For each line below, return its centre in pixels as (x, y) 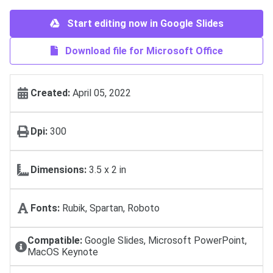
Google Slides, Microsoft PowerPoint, (164, 241)
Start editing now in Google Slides (144, 23)
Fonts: (45, 208)
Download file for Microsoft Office (143, 51)
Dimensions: (58, 170)
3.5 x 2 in (106, 170)
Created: (50, 93)
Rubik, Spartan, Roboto (110, 208)
